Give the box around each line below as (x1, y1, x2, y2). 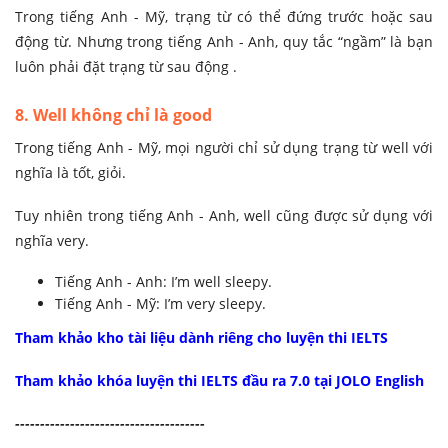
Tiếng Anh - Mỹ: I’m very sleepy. (55, 294, 266, 314)
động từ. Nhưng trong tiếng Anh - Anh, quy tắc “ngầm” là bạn (15, 32, 433, 52)
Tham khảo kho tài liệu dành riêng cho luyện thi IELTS (15, 328, 388, 348)
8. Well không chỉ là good (15, 104, 212, 127)
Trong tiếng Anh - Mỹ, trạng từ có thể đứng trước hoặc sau (15, 7, 433, 27)
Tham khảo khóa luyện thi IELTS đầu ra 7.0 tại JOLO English (15, 371, 424, 391)
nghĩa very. (15, 231, 89, 251)
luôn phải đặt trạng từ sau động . (15, 57, 237, 77)
